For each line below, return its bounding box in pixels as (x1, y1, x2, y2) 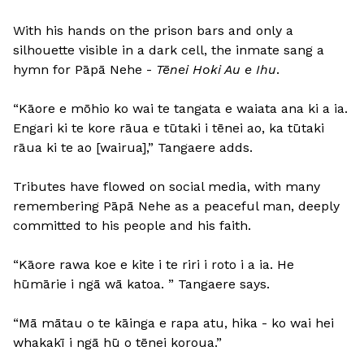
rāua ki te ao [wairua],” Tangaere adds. (13, 140, 253, 156)
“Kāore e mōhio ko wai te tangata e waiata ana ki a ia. (13, 101, 348, 117)
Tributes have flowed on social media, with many (13, 179, 320, 195)
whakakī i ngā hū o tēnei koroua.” (13, 335, 222, 351)
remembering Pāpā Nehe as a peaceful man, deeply (13, 198, 340, 214)
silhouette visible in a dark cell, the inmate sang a (13, 42, 324, 58)
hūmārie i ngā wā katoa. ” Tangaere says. (13, 276, 270, 292)
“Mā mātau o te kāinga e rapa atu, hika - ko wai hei (13, 315, 334, 331)
